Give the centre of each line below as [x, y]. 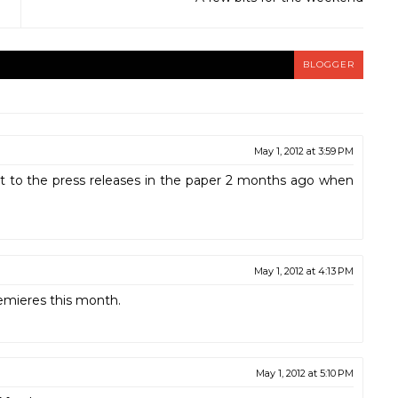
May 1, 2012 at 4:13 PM [304, 271]
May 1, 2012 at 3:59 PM [304, 151]
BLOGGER [329, 64]
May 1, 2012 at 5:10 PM [305, 373]
